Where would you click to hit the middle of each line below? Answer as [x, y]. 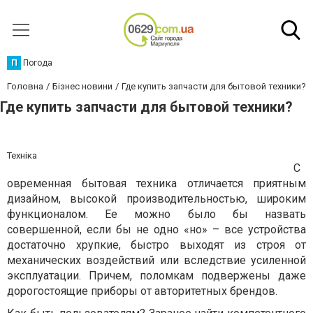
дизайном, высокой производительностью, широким [156, 199]
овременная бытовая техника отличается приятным [156, 183]
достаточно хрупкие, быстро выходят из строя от [156, 245]
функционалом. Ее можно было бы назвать [156, 214]
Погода [38, 63]
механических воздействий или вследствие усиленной [156, 260]
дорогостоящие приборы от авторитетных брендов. [142, 291]
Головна [25, 86]
